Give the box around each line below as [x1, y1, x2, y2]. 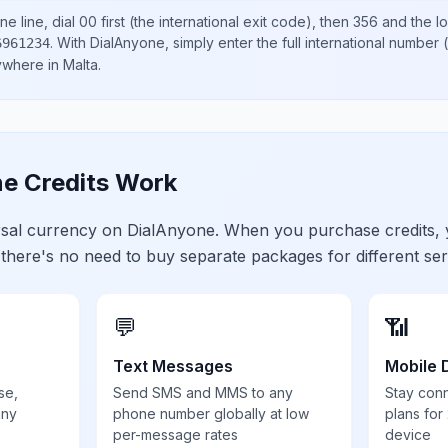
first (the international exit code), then [97, 13, 353, 30]
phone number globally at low [113, 405, 310, 422]
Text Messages [113, 356, 234, 376]
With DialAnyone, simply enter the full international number [57, 34, 439, 51]
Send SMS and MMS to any [113, 384, 294, 401]
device [384, 426, 431, 443]
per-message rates [113, 426, 239, 443]
